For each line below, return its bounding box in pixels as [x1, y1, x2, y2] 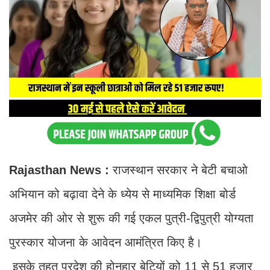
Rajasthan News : [9, 163, 109, 177]
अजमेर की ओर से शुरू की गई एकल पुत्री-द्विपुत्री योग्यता [9, 212, 254, 225]
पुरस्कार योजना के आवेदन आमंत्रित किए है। [9, 236, 202, 250]
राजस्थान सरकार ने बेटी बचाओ [109, 163, 248, 177]
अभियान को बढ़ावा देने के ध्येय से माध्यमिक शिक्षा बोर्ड [9, 187, 236, 201]
